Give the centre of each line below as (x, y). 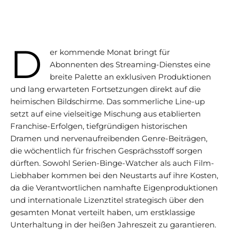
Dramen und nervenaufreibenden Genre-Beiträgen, (109, 139)
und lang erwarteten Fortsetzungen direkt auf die (106, 89)
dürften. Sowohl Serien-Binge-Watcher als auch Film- (112, 163)
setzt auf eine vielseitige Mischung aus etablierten (106, 114)
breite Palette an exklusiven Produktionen (130, 77)
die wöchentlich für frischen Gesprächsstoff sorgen (106, 151)
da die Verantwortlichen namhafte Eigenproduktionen (114, 188)
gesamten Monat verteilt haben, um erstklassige (103, 213)
